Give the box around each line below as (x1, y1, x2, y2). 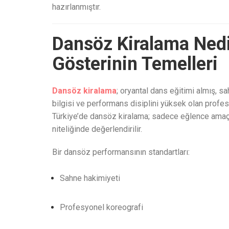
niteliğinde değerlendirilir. (52, 124, 142, 134)
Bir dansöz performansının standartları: (52, 147, 190, 157)
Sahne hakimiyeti (60, 173, 120, 183)
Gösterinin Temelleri (52, 53, 218, 75)
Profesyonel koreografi (60, 202, 143, 212)
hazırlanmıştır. (52, 2, 101, 12)
